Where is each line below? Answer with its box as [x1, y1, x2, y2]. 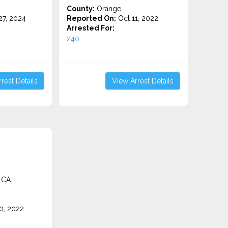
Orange [95, 5, 122, 13]
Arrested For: [67, 24, 115, 32]
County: [67, 5, 95, 13]
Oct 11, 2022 [116, 14, 159, 22]
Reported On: [67, 14, 117, 22]
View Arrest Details [111, 77, 174, 85]
